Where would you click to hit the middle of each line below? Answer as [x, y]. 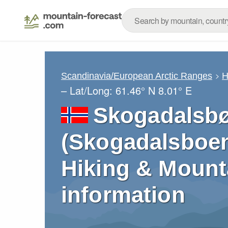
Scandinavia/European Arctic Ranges [137, 76]
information [123, 194]
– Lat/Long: [88, 90]
